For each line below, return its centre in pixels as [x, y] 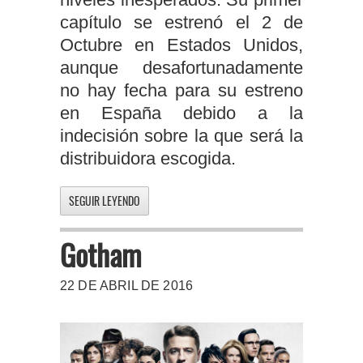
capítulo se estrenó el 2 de [181, 23]
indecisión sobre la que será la [181, 136]
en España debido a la [181, 113]
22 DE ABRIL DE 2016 [127, 286]
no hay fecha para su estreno [181, 91]
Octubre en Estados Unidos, [181, 45]
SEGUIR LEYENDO [105, 201]
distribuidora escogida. [148, 159]
